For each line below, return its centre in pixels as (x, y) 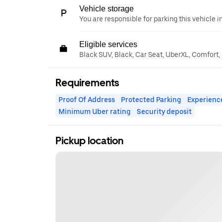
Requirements (87, 83)
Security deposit (164, 111)
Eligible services (108, 44)
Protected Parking (151, 100)
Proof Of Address (87, 100)
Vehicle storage (107, 9)
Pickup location (89, 141)
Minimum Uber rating (95, 111)
